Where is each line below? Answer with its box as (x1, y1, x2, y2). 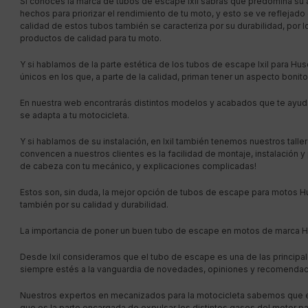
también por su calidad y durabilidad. (20, 199, 168, 210)
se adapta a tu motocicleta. (20, 109, 129, 120)
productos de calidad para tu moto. (20, 32, 162, 43)
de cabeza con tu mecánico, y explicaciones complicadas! (20, 160, 256, 171)
